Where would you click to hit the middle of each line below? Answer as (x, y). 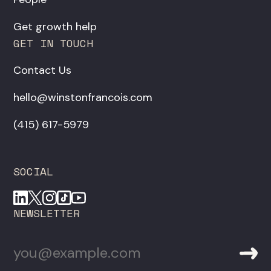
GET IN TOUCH (54, 43)
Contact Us (43, 70)
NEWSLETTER (47, 213)
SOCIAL (34, 171)
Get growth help (55, 27)
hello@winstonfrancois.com (83, 98)
